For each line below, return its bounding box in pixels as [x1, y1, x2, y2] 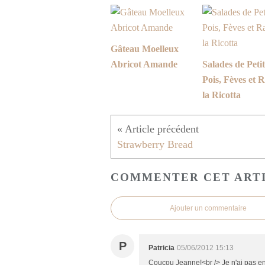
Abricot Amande [111, 59, 177, 70]
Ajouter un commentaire [170, 203, 247, 212]
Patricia [148, 243, 174, 252]
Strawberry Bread [117, 138, 193, 151]
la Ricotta [202, 90, 241, 101]
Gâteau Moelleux [111, 44, 179, 54]
